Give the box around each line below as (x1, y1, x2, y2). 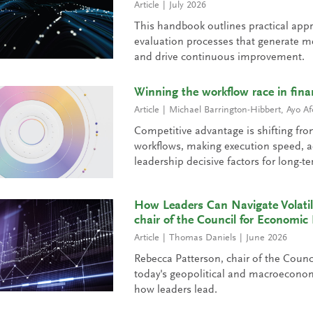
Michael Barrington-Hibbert (168, 105, 281, 115)
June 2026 (245, 233, 287, 244)
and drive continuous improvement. (133, 52, 305, 63)
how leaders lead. (133, 284, 217, 296)
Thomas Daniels (168, 233, 236, 244)
